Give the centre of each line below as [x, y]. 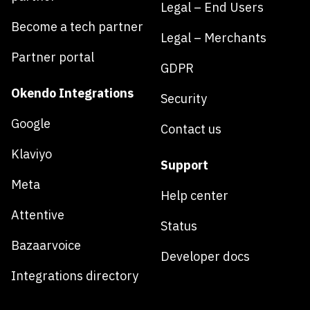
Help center [194, 195]
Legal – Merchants [213, 38]
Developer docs [205, 256]
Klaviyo [31, 154]
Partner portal [53, 57]
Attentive [38, 215]
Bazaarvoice [46, 245]
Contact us [191, 129]
